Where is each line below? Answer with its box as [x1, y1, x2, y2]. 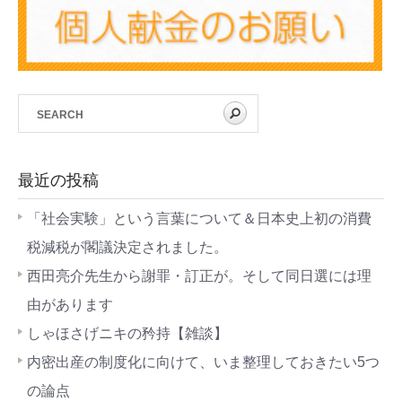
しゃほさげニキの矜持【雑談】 [27, 325, 228, 341]
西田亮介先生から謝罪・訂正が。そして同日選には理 [27, 267, 371, 284]
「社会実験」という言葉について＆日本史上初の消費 [27, 210, 371, 226]
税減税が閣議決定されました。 [27, 239, 228, 255]
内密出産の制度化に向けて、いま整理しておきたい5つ [27, 354, 380, 370]
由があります [27, 296, 113, 312]
